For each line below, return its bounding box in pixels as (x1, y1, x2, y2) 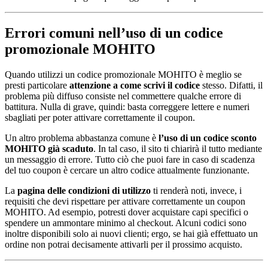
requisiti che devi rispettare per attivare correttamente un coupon (5, 196, 245, 206)
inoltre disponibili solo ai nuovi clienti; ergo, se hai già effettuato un (5, 228, 258, 239)
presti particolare (5, 80, 69, 90)
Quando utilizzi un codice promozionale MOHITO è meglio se (5, 69, 242, 80)
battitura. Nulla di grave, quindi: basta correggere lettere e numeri (5, 101, 249, 112)
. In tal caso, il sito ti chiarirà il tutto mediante (93, 143, 262, 154)
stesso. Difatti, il (200, 80, 263, 90)
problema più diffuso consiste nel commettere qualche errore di (5, 90, 241, 101)
